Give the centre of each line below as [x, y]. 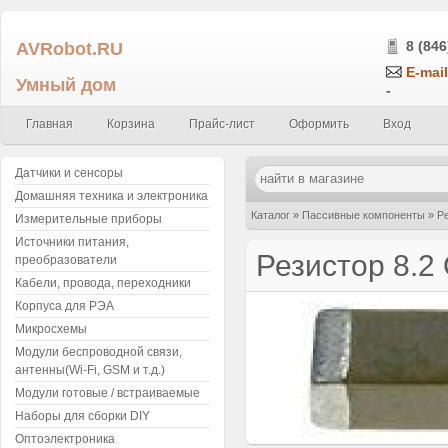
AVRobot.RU [69, 48]
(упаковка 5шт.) [290, 242]
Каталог [270, 215]
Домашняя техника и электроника [111, 196]
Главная [49, 124]
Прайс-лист [222, 124]
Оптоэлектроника [65, 439]
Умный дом [66, 84]
